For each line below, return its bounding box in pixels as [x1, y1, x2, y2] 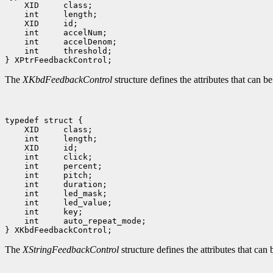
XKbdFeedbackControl [23, 74, 112, 85]
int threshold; [19, 46, 112, 56]
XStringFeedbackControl [23, 244, 119, 255]
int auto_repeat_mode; [19, 216, 146, 226]
